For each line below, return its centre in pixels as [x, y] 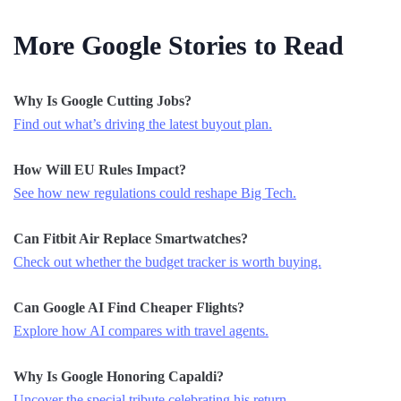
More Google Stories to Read [179, 45]
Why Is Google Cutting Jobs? [102, 100]
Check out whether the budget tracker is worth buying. [167, 261]
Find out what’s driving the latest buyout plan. [143, 124]
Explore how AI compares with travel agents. [141, 330]
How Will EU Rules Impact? [100, 169]
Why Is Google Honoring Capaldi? [119, 376]
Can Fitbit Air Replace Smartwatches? [131, 238]
